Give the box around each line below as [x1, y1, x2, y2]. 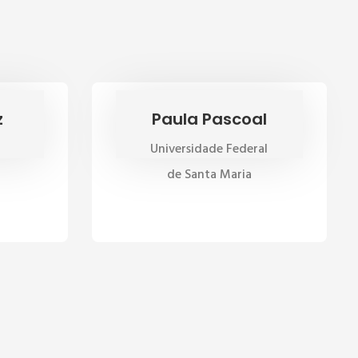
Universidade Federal [150, 139, 268, 160]
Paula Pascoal [151, 108, 267, 130]
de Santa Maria [166, 165, 252, 185]
